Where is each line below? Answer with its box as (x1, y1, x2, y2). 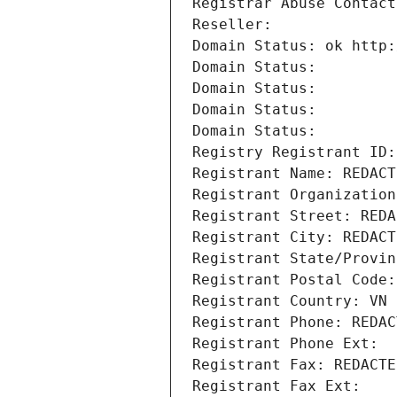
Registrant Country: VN (192, 292, 387, 310)
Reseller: (192, 16, 281, 34)
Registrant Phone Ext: (192, 335, 378, 353)
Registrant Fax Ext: (192, 378, 361, 395)
